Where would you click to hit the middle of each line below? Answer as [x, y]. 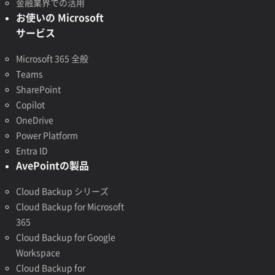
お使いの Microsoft [60, 17]
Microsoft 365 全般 [52, 58]
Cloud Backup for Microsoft [70, 206]
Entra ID [32, 150]
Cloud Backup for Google [65, 237]
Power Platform [47, 135]
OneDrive [34, 120]
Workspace [38, 252]
